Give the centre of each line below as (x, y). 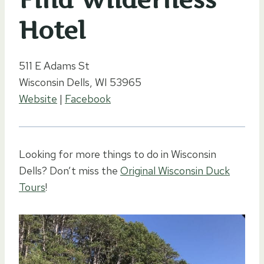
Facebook (88, 98)
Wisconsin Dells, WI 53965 (80, 82)
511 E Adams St (54, 65)
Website (38, 98)
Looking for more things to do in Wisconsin (118, 154)
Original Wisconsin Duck (175, 170)
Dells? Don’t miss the (70, 170)
